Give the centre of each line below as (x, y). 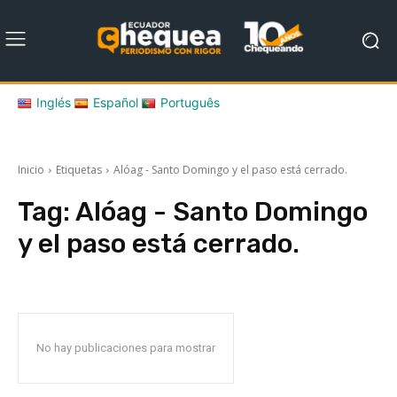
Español (116, 102)
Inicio (31, 169)
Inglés (54, 102)
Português (190, 102)
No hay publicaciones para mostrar (126, 347)
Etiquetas (79, 169)
